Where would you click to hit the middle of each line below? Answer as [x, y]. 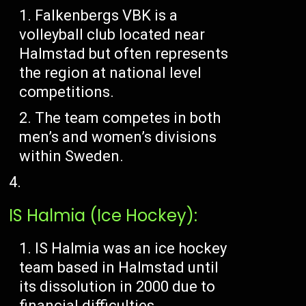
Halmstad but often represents [124, 53]
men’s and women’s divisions [118, 137]
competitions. [67, 92]
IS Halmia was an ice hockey [131, 248]
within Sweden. [72, 156]
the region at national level [111, 72]
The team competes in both [128, 117]
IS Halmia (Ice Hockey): [103, 215]
